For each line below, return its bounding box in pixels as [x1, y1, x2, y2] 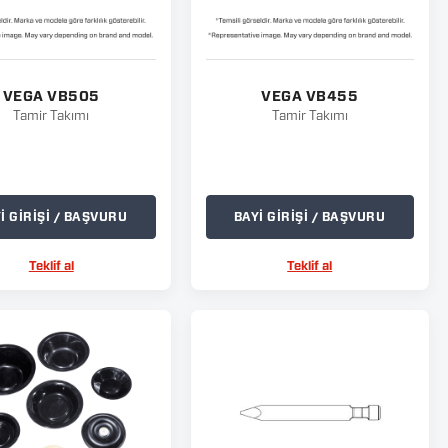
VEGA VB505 [2, 90, 100, 104]
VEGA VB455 [261, 90, 359, 104]
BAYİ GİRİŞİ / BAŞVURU [233, 211, 386, 223]
